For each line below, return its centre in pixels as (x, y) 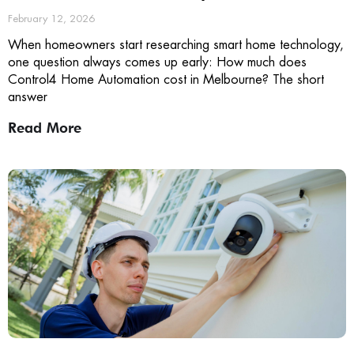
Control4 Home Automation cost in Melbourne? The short (166, 79)
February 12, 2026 (51, 18)
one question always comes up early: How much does (157, 62)
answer (28, 96)
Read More (45, 127)
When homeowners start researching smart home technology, (176, 44)
